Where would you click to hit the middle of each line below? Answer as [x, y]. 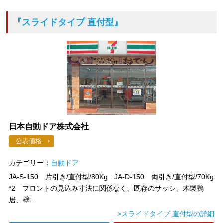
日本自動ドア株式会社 [49, 127]
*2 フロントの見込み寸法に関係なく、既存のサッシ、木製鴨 [107, 188]
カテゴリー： [30, 163]
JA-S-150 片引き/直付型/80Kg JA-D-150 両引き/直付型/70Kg [111, 177]
